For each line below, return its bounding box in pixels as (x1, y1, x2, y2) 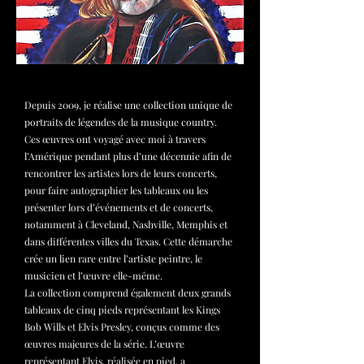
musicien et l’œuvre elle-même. (24, 269, 162, 282)
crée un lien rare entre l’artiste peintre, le (24, 252, 202, 265)
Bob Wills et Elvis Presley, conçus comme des (24, 320, 219, 333)
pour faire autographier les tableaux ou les (24, 184, 208, 197)
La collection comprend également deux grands (24, 286, 231, 299)
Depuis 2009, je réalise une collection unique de (24, 98, 232, 111)
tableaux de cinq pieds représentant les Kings (24, 303, 220, 316)
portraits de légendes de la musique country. (24, 115, 217, 128)
